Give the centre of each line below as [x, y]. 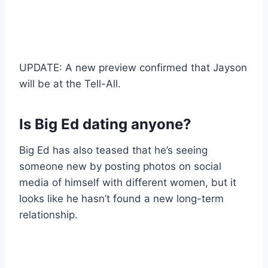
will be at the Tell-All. [70, 84]
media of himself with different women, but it [128, 183]
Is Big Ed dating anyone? [105, 124]
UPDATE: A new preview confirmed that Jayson [133, 68]
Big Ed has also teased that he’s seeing [113, 150]
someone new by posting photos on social [120, 167]
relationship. [48, 215]
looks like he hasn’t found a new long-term [121, 199]
